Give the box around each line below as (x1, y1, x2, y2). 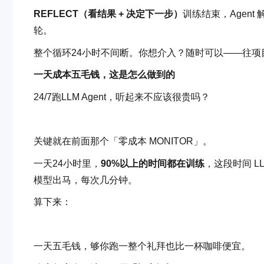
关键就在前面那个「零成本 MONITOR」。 (34, 136, 212, 147)
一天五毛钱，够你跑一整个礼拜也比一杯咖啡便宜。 (34, 241, 250, 252)
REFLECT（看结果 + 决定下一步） (34, 9, 183, 19)
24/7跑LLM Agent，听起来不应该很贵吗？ (34, 91, 210, 102)
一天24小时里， (34, 158, 101, 169)
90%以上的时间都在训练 (101, 158, 204, 169)
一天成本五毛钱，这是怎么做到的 (34, 70, 175, 80)
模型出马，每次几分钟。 (34, 174, 137, 185)
